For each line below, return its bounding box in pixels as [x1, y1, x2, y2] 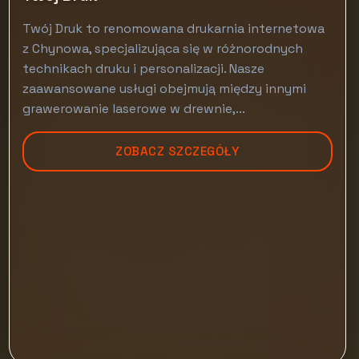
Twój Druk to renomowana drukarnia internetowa [22, 20, 325, 37]
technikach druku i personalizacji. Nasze [22, 60, 264, 77]
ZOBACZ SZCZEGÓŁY [115, 143, 240, 159]
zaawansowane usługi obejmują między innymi [22, 80, 306, 97]
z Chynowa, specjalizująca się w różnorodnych [22, 40, 303, 57]
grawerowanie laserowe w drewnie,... [22, 100, 245, 117]
